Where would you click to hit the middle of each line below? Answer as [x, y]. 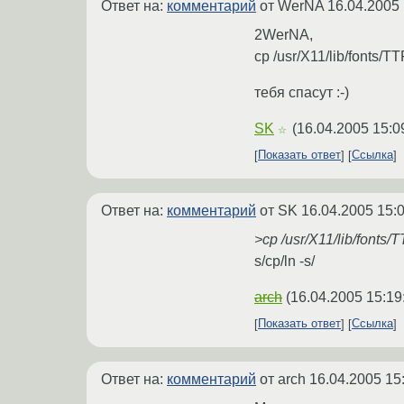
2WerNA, [284, 34]
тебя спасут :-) [302, 92]
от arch [283, 379]
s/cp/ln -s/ [285, 261]
